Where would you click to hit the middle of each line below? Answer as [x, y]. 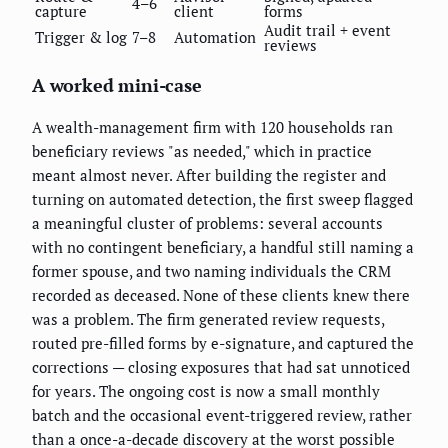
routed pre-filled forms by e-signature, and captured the [223, 342]
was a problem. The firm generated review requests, [208, 318]
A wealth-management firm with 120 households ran [212, 126]
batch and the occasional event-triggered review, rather [222, 414]
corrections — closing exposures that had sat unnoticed [221, 366]
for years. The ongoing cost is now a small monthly [206, 390]
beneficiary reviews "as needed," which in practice [202, 150]
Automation [215, 36]
